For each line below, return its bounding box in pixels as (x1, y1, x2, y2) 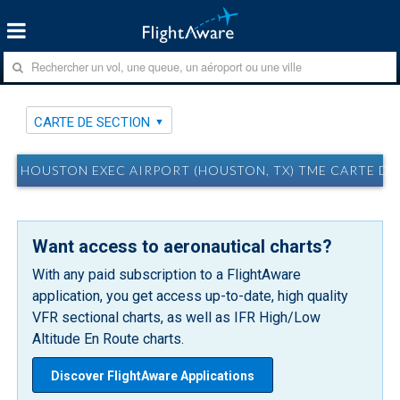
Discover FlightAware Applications (51, 368, 255, 383)
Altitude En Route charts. (32, 329, 185, 347)
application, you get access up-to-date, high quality (32, 287, 349, 304)
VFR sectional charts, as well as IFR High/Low (32, 308, 321, 326)
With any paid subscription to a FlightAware (32, 265, 302, 283)
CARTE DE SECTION (34, 113, 151, 130)
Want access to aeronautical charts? (32, 235, 333, 257)
